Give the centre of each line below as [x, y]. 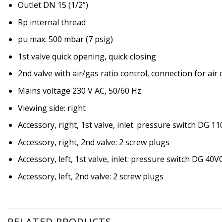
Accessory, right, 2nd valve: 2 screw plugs [93, 142]
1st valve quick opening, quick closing [87, 56]
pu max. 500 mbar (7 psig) [65, 39]
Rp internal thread [52, 22]
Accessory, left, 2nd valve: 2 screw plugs [90, 176]
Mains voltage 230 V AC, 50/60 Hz [79, 90]
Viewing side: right [52, 108]
